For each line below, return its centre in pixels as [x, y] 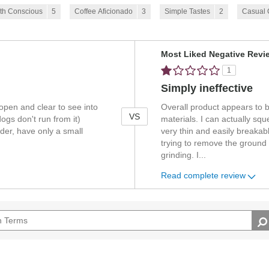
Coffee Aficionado [104, 12]
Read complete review [204, 175]
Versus [147, 47]
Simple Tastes [187, 12]
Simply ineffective [207, 89]
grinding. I [180, 156]
